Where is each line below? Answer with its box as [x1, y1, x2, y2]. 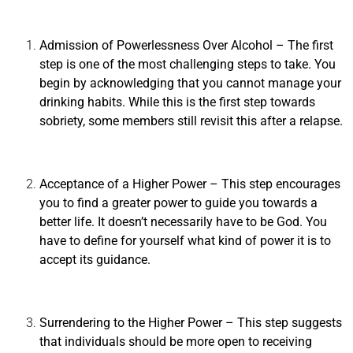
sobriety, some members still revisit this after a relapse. [39, 113, 343, 129]
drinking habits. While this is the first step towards [39, 95, 315, 110]
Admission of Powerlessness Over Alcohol [39, 38, 276, 54]
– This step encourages [206, 176, 340, 192]
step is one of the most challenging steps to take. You [39, 57, 336, 72]
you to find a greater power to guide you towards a [39, 195, 318, 211]
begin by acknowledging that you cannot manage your [39, 76, 341, 91]
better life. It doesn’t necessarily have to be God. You [39, 214, 327, 230]
